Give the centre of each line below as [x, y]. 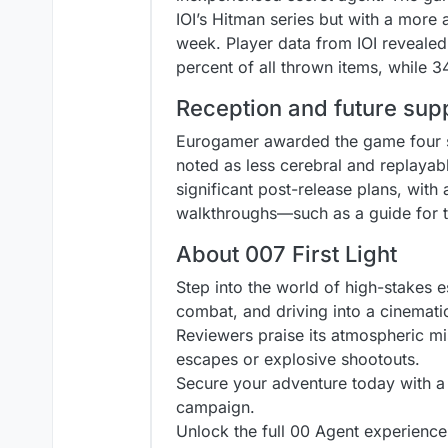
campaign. [215, 407]
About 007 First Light [286, 254]
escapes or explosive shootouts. [298, 359]
